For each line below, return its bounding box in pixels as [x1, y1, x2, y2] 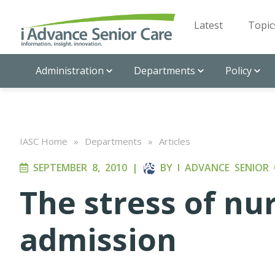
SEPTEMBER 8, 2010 [28, 161, 127, 174]
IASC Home [20, 135, 68, 147]
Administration [36, 64, 104, 77]
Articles [159, 135, 190, 147]
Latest [194, 18, 223, 32]
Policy [225, 64, 252, 77]
